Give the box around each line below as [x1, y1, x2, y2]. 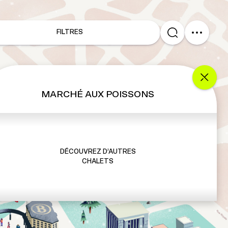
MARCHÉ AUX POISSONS [41, 90, 154, 99]
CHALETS [82, 158, 113, 165]
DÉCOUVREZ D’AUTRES [60, 149, 136, 156]
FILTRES [56, 29, 83, 36]
